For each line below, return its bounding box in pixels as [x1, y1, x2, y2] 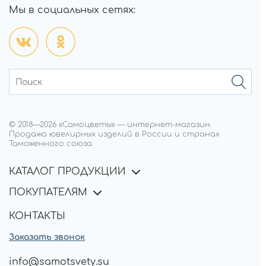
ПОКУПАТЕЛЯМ [9, 187, 87, 198]
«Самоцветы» [59, 121, 115, 129]
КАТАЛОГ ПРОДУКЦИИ [9, 166, 126, 178]
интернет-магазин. [127, 121, 212, 129]
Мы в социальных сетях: [9, 5, 135, 16]
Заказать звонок [9, 233, 85, 242]
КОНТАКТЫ [9, 211, 65, 222]
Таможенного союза [9, 140, 92, 148]
